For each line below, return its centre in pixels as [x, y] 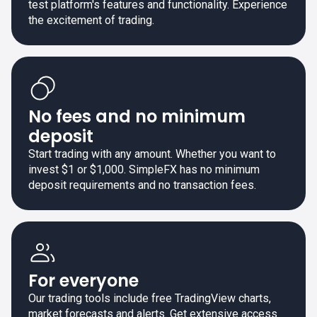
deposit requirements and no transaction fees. [142, 185]
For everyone [83, 280]
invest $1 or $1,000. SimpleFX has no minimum [144, 169]
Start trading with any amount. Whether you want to [152, 154]
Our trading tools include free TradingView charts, [150, 298]
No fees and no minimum [137, 116]
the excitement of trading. [91, 20]
